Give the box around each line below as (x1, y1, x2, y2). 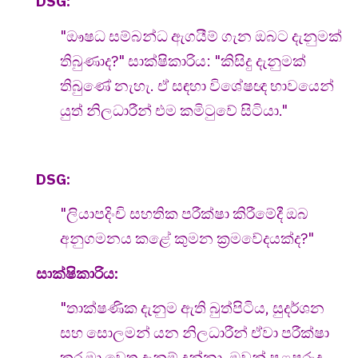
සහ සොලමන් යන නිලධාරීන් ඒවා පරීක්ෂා (60, 323, 329, 343)
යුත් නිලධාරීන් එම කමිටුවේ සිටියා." (60, 100, 288, 120)
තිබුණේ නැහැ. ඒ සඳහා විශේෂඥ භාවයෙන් (60, 75, 334, 95)
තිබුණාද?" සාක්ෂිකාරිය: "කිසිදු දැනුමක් (60, 50, 306, 70)
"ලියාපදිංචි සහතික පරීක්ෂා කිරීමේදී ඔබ (60, 204, 308, 224)
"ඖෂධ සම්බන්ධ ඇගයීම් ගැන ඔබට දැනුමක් (60, 26, 342, 46)
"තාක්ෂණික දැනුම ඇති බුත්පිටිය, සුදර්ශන (60, 298, 324, 318)
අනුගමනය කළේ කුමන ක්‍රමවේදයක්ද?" (60, 229, 314, 249)
